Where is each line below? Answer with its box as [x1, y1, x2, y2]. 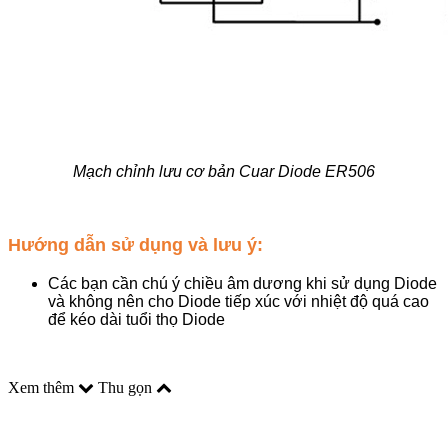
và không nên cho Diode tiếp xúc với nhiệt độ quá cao [48, 292, 429, 310]
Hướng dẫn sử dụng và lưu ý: [8, 235, 263, 256]
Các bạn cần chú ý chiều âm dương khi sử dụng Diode [48, 274, 437, 292]
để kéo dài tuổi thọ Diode [48, 310, 225, 328]
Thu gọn [98, 378, 156, 396]
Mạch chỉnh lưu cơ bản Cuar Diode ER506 [73, 163, 375, 181]
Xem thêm [8, 378, 78, 396]
